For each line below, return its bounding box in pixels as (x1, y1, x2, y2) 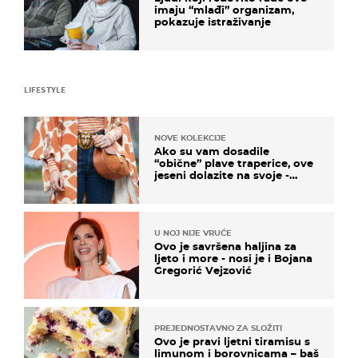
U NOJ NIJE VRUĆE (154, 228, 232, 239)
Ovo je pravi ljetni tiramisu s (154, 335, 310, 348)
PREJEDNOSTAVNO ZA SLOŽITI (154, 323, 282, 334)
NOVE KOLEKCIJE (154, 132, 226, 143)
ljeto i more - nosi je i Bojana (154, 252, 312, 265)
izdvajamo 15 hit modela (154, 180, 288, 193)
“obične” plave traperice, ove (154, 156, 313, 169)
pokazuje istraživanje (154, 14, 271, 28)
